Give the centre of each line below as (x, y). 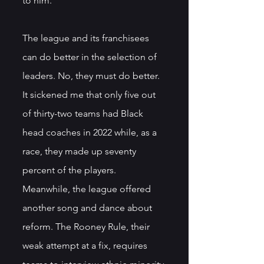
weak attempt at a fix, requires (86, 245)
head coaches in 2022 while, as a (91, 132)
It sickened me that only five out (90, 94)
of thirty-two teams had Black (84, 113)
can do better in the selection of (91, 57)
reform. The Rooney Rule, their (87, 226)
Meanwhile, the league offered (88, 189)
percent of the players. (70, 170)
